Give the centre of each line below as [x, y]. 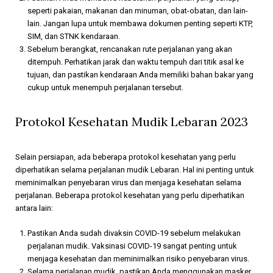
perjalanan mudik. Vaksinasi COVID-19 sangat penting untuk [132, 246]
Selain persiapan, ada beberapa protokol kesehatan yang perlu [126, 157]
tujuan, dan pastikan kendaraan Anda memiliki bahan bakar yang [140, 74]
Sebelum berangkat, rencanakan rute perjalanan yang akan [130, 49]
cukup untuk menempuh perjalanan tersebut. [105, 87]
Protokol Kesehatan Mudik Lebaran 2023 [132, 121]
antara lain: [34, 208]
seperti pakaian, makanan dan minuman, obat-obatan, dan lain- [138, 10]
